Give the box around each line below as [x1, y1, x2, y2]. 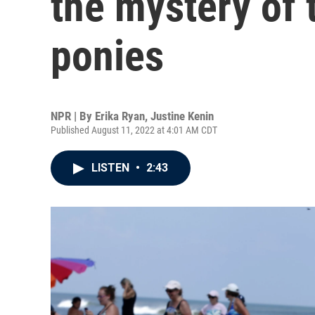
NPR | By [51, 109, 95, 123]
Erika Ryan [95, 109, 145, 123]
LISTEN [91, 161, 132, 174]
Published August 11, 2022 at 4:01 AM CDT [51, 124, 217, 136]
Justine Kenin [150, 109, 214, 123]
